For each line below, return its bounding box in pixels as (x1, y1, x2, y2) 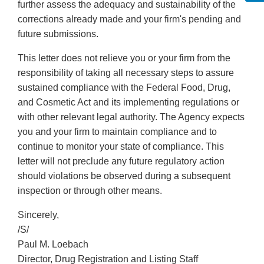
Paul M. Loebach (18, 239, 88, 250)
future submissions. (18, 29, 98, 39)
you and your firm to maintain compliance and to (18, 127, 217, 137)
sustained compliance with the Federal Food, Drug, (18, 82, 230, 93)
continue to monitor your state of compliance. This (18, 141, 224, 152)
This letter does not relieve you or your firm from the (18, 53, 230, 64)
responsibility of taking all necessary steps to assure (18, 68, 234, 78)
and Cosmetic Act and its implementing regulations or (18, 97, 239, 108)
